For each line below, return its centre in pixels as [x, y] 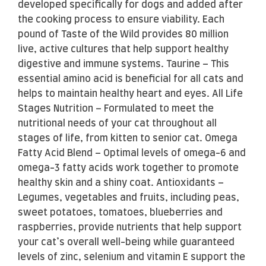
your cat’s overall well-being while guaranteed [126, 242]
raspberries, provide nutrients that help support [130, 227]
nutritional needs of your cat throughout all [117, 123]
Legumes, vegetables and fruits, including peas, [129, 197]
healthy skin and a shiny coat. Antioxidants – [121, 183]
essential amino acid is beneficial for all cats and [131, 79]
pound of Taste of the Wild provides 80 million [123, 34]
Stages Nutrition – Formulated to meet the [116, 108]
